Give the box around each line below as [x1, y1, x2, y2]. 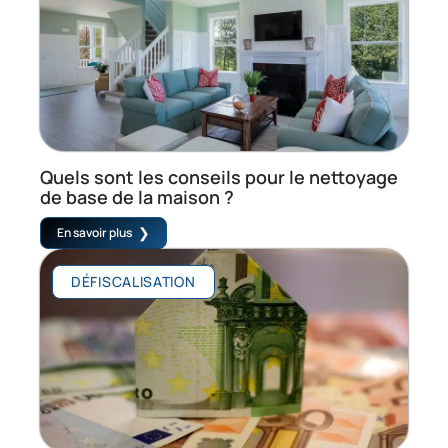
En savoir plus [57, 224, 132, 242]
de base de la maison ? [40, 185, 234, 210]
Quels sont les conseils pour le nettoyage [40, 165, 398, 190]
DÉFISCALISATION [71, 272, 196, 292]
